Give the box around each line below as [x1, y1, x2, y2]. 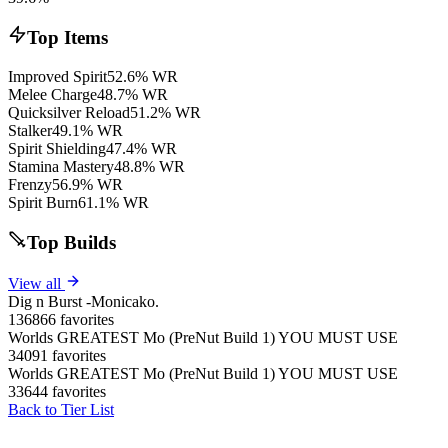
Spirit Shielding [8, 139, 106, 157]
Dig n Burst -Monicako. [8, 292, 159, 310]
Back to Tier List [8, 400, 114, 418]
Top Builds [26, 232, 116, 254]
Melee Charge [8, 85, 97, 103]
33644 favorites [8, 382, 106, 400]
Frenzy [8, 175, 52, 193]
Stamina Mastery [8, 157, 114, 175]
